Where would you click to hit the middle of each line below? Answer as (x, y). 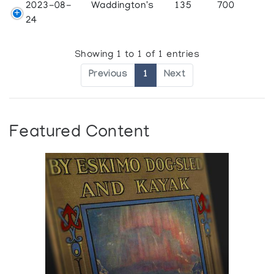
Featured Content (80, 133)
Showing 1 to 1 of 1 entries (137, 55)
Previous (108, 75)
